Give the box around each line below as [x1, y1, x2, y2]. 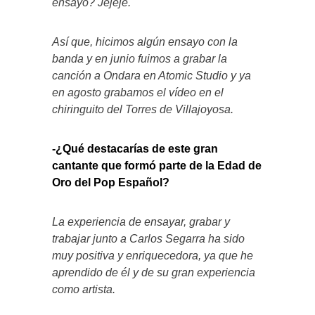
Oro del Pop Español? [52, 176, 169, 189]
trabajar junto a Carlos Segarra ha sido [52, 233, 245, 245]
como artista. [52, 283, 115, 296]
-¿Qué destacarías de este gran [52, 143, 218, 155]
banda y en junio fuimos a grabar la [52, 53, 227, 65]
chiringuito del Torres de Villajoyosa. [52, 103, 233, 116]
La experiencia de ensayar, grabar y [52, 216, 230, 229]
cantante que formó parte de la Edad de [52, 160, 262, 172]
